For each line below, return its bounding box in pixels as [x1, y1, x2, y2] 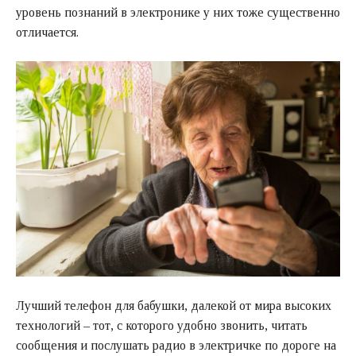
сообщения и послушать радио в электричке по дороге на [16, 339, 336, 353]
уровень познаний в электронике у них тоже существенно [16, 5, 340, 19]
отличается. [16, 25, 79, 39]
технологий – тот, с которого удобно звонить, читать [16, 319, 308, 333]
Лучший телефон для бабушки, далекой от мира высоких [16, 299, 331, 313]
